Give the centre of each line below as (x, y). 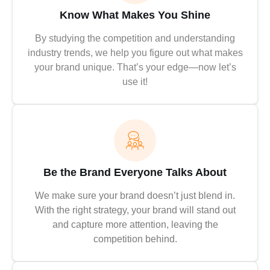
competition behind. (135, 239)
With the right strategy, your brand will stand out (135, 210)
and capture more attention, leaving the (135, 225)
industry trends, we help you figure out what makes (135, 53)
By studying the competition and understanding (135, 39)
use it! (135, 82)
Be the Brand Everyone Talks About (135, 173)
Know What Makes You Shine (135, 15)
